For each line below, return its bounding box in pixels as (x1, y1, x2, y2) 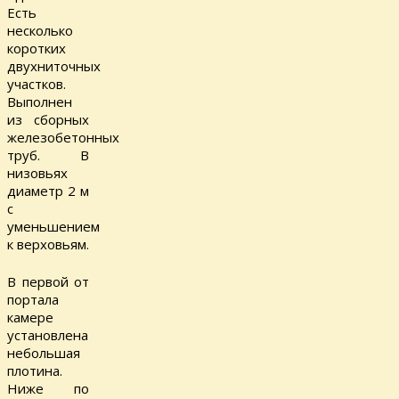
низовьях (7, 163, 68, 182)
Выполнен (7, 92, 72, 110)
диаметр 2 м (7, 181, 89, 199)
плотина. (7, 362, 62, 380)
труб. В (7, 145, 89, 164)
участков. (7, 74, 66, 93)
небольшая (7, 344, 80, 362)
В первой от (7, 273, 89, 291)
